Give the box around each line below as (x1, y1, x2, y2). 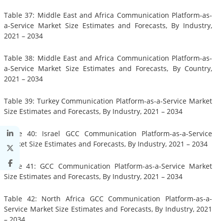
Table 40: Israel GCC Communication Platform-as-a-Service (4, 129, 212, 139)
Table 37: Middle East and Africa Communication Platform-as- (4, 10, 212, 20)
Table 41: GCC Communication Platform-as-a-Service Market (4, 161, 212, 171)
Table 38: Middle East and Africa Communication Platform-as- (4, 53, 212, 63)
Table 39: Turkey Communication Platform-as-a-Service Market (4, 96, 212, 106)
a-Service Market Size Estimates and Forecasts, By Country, (4, 64, 212, 74)
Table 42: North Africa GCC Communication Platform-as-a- (4, 194, 212, 204)
